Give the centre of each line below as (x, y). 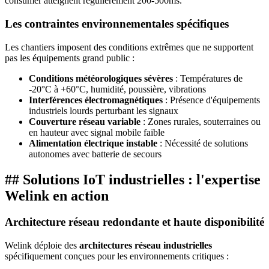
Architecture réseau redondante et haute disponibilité (134, 222)
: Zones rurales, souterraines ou (201, 121)
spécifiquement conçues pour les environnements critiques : (117, 256)
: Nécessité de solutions (203, 143)
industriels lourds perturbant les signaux (104, 110)
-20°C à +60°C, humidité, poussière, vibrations (117, 89)
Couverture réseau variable (85, 121)
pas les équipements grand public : (70, 58)
